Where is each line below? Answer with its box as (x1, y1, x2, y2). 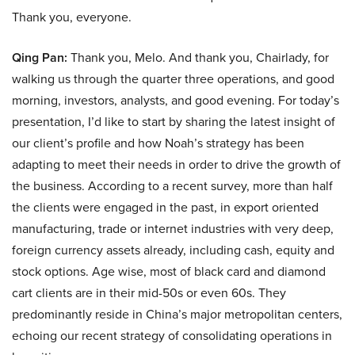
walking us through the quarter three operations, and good (12, 70, 334, 89)
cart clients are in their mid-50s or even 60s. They (12, 284, 286, 303)
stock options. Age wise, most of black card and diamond (12, 262, 326, 281)
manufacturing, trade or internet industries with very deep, (12, 219, 334, 239)
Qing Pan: (12, 48, 67, 67)
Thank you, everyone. (12, 8, 132, 27)
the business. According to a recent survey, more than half (12, 177, 333, 196)
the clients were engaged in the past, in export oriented (12, 198, 319, 217)
